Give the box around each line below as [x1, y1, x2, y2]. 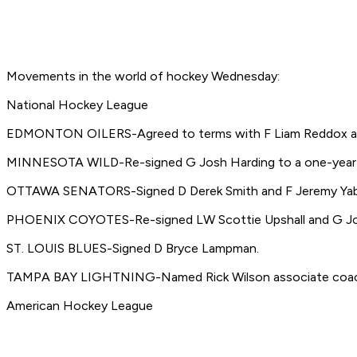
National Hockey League [6, 97, 148, 113]
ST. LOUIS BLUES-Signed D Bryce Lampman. [6, 241, 259, 257]
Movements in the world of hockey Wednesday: [6, 69, 280, 84]
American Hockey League [6, 298, 153, 314]
